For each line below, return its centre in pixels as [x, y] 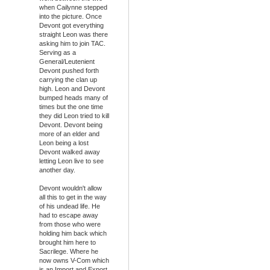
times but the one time [71, 107]
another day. [57, 170]
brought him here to [67, 243]
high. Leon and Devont [72, 89]
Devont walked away [70, 152]
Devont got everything [71, 26]
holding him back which [73, 234]
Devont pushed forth [69, 71]
